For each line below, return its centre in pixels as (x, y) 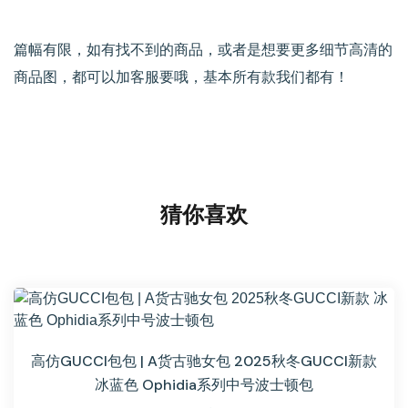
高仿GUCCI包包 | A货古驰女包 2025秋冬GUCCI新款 (204, 362)
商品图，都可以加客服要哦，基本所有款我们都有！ (181, 77)
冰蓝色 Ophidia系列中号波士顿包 (204, 385)
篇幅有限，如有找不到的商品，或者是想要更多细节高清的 (203, 50)
